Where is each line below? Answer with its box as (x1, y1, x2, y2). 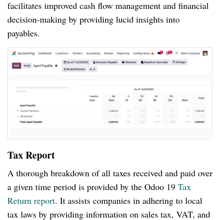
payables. (7, 27, 40, 39)
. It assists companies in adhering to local (55, 194, 202, 207)
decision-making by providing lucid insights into (7, 13, 180, 26)
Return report (7, 194, 55, 207)
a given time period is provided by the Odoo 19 (7, 181, 178, 193)
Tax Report (7, 148, 55, 163)
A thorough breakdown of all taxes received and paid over (7, 167, 213, 179)
